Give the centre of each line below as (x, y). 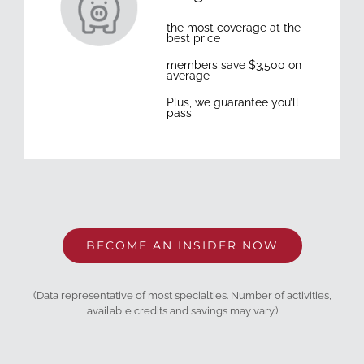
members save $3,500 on (234, 65)
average (188, 75)
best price (193, 38)
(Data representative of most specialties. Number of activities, (182, 295)
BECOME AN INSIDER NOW (182, 245)
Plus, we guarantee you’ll (233, 102)
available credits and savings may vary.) (182, 310)
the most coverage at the (234, 27)
